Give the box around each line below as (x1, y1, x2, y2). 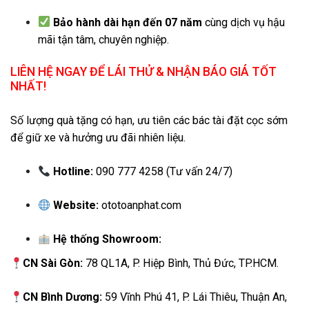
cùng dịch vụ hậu (202, 15, 286, 29)
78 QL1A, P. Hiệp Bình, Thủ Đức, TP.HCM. (83, 256, 279, 270)
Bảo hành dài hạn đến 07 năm (53, 15, 203, 29)
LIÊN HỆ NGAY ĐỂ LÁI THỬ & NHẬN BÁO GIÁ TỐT (10, 64, 277, 79)
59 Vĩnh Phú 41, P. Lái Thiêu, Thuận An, (102, 290, 288, 303)
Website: (53, 198, 99, 212)
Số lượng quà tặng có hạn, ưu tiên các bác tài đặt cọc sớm (10, 113, 288, 127)
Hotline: (53, 164, 94, 178)
